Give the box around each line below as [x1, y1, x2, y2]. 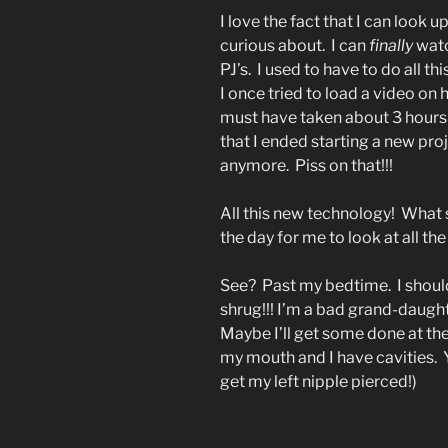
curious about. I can [220, 36, 366, 56]
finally [366, 36, 413, 56]
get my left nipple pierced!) [220, 372, 417, 392]
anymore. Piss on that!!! [220, 156, 393, 176]
